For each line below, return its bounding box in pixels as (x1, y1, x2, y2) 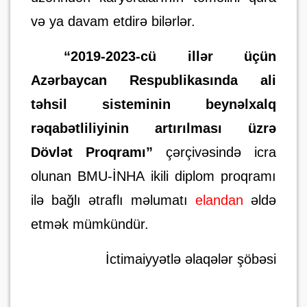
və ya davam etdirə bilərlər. (31, 14, 195, 29)
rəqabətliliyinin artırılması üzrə (31, 121, 276, 136)
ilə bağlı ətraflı (31, 193, 131, 208)
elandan (195, 193, 243, 208)
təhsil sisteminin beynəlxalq (31, 97, 276, 112)
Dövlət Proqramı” (31, 145, 153, 160)
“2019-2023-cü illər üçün (64, 49, 276, 64)
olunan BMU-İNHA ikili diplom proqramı (31, 169, 276, 184)
